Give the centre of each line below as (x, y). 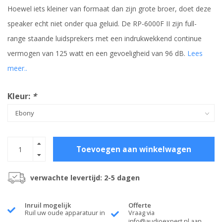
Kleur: (20, 96)
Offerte (140, 205)
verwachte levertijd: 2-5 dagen (85, 178)
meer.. (17, 68)
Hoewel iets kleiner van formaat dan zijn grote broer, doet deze (109, 9)
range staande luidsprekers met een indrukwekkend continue (105, 39)
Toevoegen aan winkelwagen (134, 149)
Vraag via (141, 213)
